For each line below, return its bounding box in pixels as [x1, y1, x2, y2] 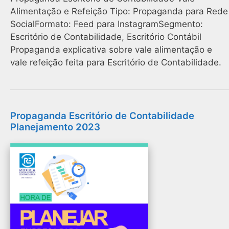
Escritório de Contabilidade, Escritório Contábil [10, 32, 201, 42]
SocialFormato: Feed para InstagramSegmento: [10, 19, 203, 30]
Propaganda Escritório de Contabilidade [10, 110, 194, 122]
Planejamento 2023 [10, 121, 100, 133]
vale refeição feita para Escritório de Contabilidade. [10, 57, 221, 68]
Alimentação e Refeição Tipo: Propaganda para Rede [10, 6, 228, 17]
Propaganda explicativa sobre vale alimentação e [10, 44, 212, 55]
